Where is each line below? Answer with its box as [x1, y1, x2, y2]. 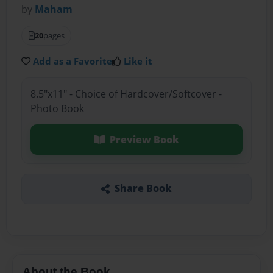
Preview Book [109, 132, 179, 146]
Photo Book [30, 101, 84, 115]
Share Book [114, 182, 172, 196]
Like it [124, 55, 153, 68]
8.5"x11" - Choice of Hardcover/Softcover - [30, 87, 222, 101]
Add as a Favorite [33, 55, 113, 68]
